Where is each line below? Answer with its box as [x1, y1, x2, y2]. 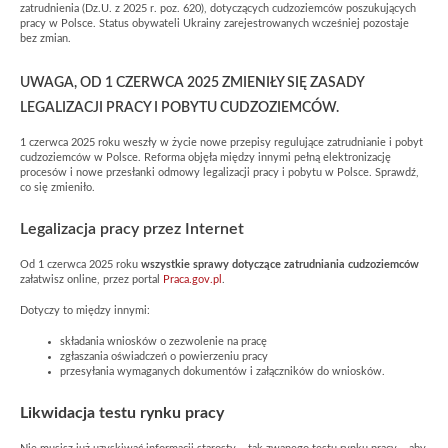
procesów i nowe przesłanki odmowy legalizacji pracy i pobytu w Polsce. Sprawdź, [20, 167, 419, 178]
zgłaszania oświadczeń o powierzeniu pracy [60, 351, 268, 362]
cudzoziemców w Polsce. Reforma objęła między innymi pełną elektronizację [20, 152, 391, 163]
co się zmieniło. [20, 182, 95, 193]
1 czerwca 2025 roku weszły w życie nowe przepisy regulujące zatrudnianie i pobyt [20, 137, 423, 148]
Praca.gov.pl [163, 275, 222, 286]
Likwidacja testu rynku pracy [20, 404, 228, 421]
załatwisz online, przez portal [20, 275, 163, 286]
